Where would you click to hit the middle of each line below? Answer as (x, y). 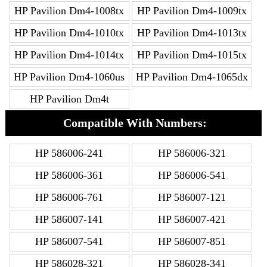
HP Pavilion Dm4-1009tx (192, 11)
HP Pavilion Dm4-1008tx (69, 11)
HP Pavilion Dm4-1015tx (192, 55)
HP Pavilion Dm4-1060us (69, 77)
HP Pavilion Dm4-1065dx (192, 77)
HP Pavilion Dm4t (69, 99)
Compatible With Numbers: (135, 123)
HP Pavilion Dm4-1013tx (192, 33)
